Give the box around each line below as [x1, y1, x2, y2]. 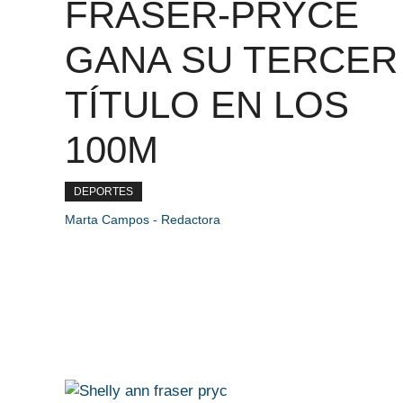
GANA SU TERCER [65, 39, 398, 81]
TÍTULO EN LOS [65, 84, 349, 126]
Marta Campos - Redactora [65, 212, 220, 227]
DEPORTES [74, 185, 133, 198]
